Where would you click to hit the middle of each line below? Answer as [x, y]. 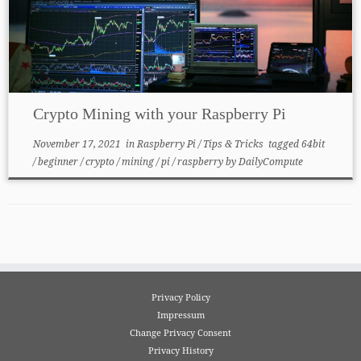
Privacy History [180, 350]
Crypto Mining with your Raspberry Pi [159, 113]
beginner [59, 161]
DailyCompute [270, 161]
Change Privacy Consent [180, 332]
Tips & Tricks [234, 143]
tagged [283, 143]
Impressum [180, 314]
